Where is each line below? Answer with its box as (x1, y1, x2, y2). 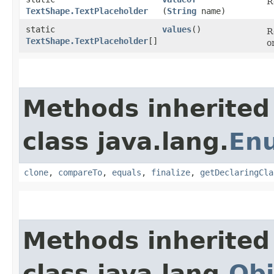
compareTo (58, 167, 102, 177)
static (26, 24, 55, 34)
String (167, 6, 196, 16)
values (162, 24, 191, 34)
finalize (151, 167, 190, 177)
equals (112, 167, 141, 177)
